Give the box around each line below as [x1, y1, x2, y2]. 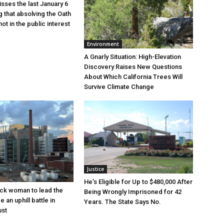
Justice [87, 165, 104, 172]
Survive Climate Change [84, 82, 154, 90]
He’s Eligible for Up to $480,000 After [84, 177, 192, 185]
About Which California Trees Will [84, 72, 182, 80]
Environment [87, 40, 119, 47]
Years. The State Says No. [84, 197, 161, 205]
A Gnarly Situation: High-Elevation [84, 52, 181, 60]
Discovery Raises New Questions [84, 62, 182, 70]
